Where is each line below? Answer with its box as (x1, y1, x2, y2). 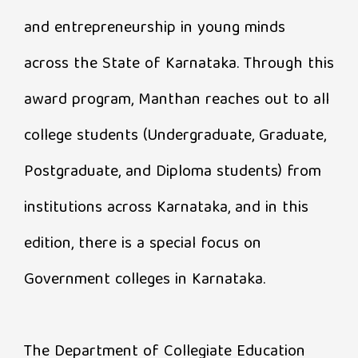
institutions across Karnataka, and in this (24, 193, 308, 222)
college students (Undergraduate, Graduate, (24, 121, 326, 150)
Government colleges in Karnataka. (24, 265, 265, 294)
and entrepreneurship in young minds (24, 14, 285, 42)
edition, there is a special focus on (24, 229, 261, 258)
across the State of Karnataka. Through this (24, 50, 334, 78)
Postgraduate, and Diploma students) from (24, 157, 321, 186)
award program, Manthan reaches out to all (24, 86, 329, 114)
